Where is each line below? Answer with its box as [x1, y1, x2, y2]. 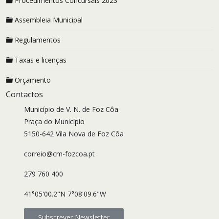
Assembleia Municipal [15, 15, 83, 24]
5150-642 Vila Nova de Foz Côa [24, 129, 124, 138]
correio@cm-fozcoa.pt [24, 149, 95, 158]
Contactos [6, 89, 43, 100]
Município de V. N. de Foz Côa [24, 105, 119, 114]
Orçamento [15, 75, 51, 85]
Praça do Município [24, 117, 85, 126]
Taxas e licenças [15, 55, 66, 65]
